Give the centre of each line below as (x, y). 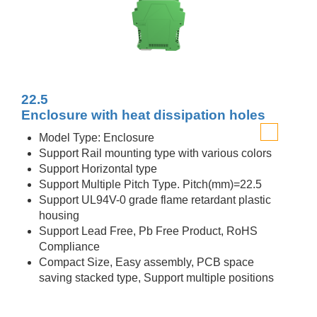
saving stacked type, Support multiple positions (156, 278)
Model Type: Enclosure (97, 138)
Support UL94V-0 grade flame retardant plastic (155, 200)
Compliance (69, 247)
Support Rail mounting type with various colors (155, 153)
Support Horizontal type (98, 169)
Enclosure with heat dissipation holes (143, 115)
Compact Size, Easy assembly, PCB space (146, 262)
